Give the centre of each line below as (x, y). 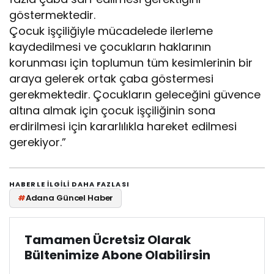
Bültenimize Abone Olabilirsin (117, 255)
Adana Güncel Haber (69, 198)
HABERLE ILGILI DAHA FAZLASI (69, 184)
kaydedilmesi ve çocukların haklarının (110, 47)
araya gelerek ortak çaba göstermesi (112, 79)
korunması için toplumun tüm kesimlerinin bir (131, 63)
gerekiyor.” (38, 143)
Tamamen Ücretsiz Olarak (108, 240)
